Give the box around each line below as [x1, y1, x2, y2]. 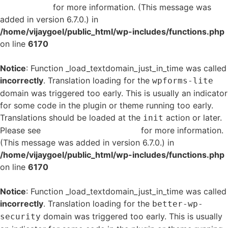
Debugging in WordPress [43, 125, 138, 135]
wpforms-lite [152, 76, 213, 85]
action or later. [163, 112, 222, 123]
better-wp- [152, 199, 203, 209]
